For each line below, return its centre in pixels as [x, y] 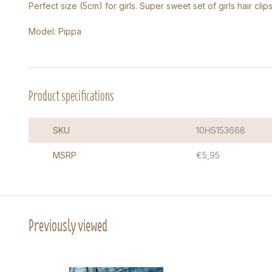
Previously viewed [68, 226]
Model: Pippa [55, 31]
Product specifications [71, 96]
